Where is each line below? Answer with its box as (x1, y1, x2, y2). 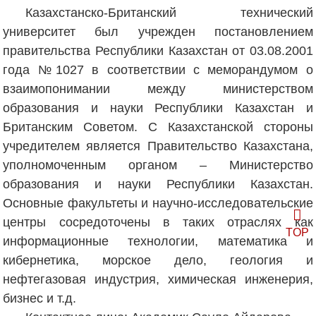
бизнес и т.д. (3, 291, 77, 305)
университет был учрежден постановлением (3, 24, 313, 39)
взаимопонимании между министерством (3, 81, 313, 96)
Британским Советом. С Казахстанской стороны (3, 119, 313, 134)
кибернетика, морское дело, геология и (3, 253, 313, 267)
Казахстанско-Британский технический (25, 5, 313, 20)
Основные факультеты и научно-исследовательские (3, 195, 313, 210)
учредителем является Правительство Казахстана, (3, 138, 313, 153)
